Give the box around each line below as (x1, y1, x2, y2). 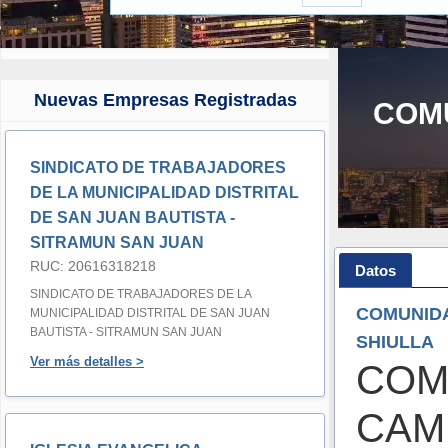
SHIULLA (355, 332, 434, 352)
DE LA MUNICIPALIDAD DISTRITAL (30, 184, 299, 201)
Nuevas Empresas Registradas (33, 90, 297, 110)
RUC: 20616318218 (30, 258, 156, 274)
